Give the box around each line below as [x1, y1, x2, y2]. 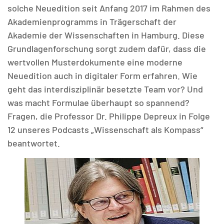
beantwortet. [7, 137, 60, 148]
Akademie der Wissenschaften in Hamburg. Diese [7, 29, 204, 40]
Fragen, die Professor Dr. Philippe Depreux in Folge [7, 110, 210, 121]
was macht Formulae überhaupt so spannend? [7, 97, 189, 108]
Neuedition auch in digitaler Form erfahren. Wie [7, 70, 197, 81]
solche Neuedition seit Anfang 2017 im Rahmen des [7, 2, 210, 13]
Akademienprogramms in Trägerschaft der [7, 16, 176, 27]
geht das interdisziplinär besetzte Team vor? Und [7, 83, 203, 94]
